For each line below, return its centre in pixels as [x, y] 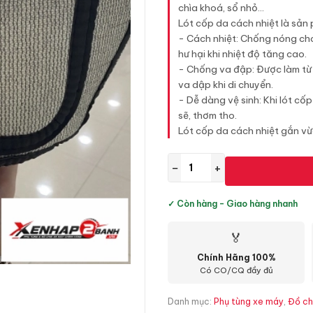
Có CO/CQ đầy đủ [236, 270]
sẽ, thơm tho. [208, 115]
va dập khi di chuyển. [226, 85]
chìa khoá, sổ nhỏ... [221, 8]
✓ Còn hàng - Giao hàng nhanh [233, 204]
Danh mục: [191, 301]
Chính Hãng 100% [236, 257]
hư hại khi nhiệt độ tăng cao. [242, 54]
